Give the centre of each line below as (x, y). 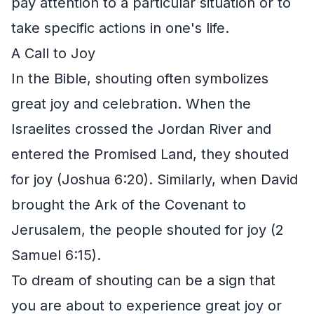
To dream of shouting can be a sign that (143, 280)
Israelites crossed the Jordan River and (141, 129)
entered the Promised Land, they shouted (150, 154)
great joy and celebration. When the (131, 103)
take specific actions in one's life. (120, 28)
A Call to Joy (53, 53)
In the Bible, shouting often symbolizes (140, 78)
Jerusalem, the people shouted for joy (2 (148, 230)
